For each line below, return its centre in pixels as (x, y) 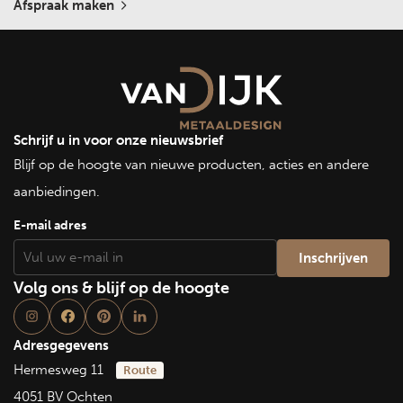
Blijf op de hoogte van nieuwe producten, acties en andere (191, 164)
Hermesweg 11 (60, 369)
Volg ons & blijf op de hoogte (121, 287)
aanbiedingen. (57, 191)
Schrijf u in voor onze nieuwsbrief (118, 140)
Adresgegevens (61, 345)
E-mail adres (50, 225)
